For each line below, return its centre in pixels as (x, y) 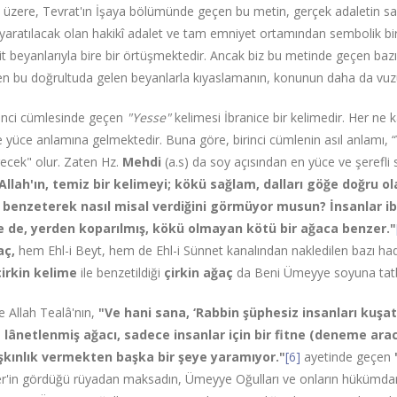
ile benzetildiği (123, 272)
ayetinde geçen (348, 357)
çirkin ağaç (199, 272)
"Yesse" (149, 117)
